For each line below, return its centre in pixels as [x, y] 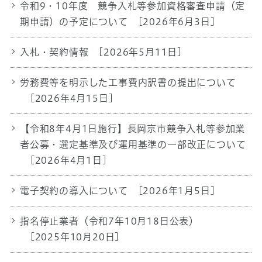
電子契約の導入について [74, 190]
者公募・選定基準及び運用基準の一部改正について [133, 144]
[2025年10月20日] [73, 237]
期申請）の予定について [74, 21]
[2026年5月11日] [139, 52]
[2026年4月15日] [70, 98]
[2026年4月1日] [67, 160]
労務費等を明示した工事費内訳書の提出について [128, 82]
